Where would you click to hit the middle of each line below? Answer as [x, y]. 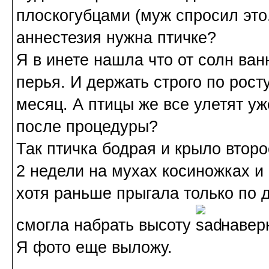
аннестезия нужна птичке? [116, 38]
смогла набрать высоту [106, 225]
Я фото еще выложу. [94, 248]
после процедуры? [87, 127]
